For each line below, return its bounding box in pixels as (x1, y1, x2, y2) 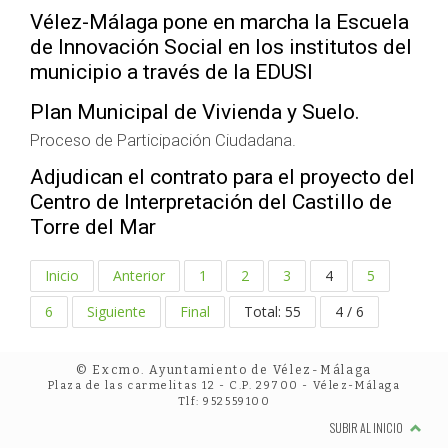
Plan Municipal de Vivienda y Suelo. (30, 100, 360, 124)
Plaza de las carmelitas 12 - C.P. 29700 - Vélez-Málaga (47, 379, 401, 392)
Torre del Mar (30, 215, 156, 239)
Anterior (113, 266, 165, 285)
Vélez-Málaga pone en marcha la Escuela (30, 10, 409, 34)
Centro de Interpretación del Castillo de (30, 190, 392, 214)
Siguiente (87, 302, 146, 321)
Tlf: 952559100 (177, 395, 271, 408)
